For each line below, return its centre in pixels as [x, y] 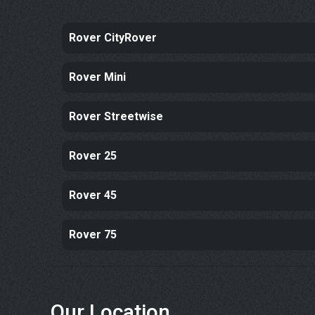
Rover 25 [93, 156]
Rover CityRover [113, 38]
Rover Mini [97, 77]
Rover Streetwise [116, 116]
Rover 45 [93, 195]
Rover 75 [93, 234]
